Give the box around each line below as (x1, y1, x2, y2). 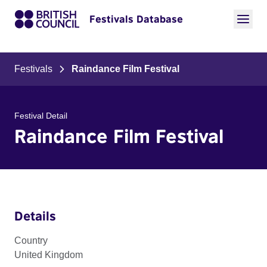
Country (14, 235, 48, 246)
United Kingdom (14, 250, 83, 260)
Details (14, 208, 56, 223)
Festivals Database (89, 13, 183, 25)
